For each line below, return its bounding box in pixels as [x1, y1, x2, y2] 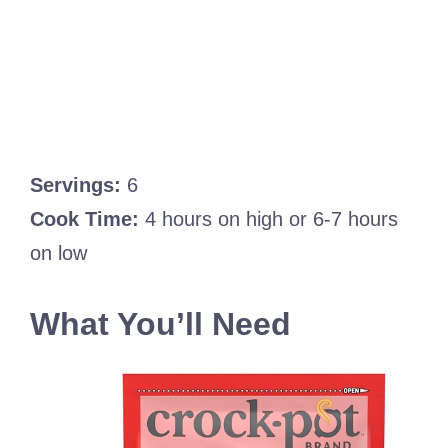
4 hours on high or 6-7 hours [139, 207, 398, 230]
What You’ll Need [30, 305, 291, 342]
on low [30, 241, 87, 264]
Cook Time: [30, 207, 139, 230]
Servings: [30, 173, 121, 196]
